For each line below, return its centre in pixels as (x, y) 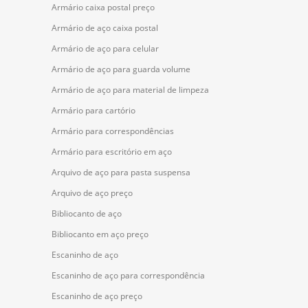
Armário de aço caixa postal (105, 28)
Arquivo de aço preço (92, 193)
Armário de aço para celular (105, 49)
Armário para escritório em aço (112, 152)
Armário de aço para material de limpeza (130, 90)
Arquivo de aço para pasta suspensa (121, 173)
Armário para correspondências (113, 131)
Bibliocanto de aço (87, 214)
